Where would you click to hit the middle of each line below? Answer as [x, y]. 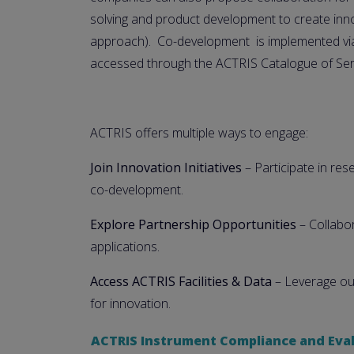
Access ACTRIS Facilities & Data [181, 281]
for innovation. [130, 303]
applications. [125, 247]
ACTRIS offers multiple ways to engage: [199, 133]
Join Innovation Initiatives [166, 168]
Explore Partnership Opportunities [193, 224]
